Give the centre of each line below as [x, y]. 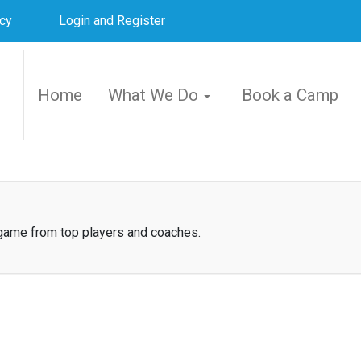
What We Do [153, 95]
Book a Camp [290, 95]
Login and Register [112, 21]
